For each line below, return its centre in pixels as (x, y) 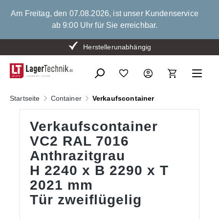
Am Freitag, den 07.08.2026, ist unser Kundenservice (105, 13)
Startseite (25, 98)
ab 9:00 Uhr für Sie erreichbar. (105, 25)
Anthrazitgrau (77, 155)
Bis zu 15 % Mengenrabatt (117, 47)
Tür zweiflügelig (86, 199)
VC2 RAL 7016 (79, 141)
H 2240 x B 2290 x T (99, 170)
